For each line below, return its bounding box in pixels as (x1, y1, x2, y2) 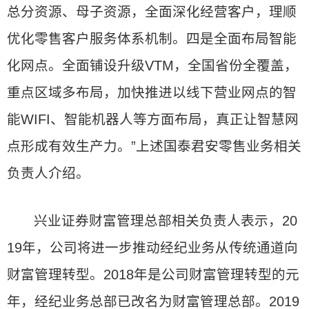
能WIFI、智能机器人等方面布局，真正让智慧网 (7, 112, 299, 127)
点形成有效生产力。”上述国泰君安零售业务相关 (7, 139, 301, 154)
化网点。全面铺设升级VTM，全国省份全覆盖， (7, 58, 298, 73)
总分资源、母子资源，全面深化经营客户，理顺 (7, 4, 297, 19)
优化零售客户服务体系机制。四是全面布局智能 (7, 31, 297, 46)
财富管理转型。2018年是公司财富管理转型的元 (7, 267, 299, 282)
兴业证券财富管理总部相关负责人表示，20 (34, 213, 298, 228)
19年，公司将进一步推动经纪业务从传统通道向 (7, 240, 298, 255)
